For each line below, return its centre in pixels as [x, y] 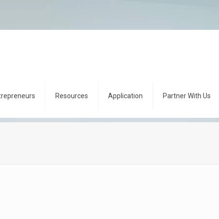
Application [125, 96]
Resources [72, 96]
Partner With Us [187, 96]
